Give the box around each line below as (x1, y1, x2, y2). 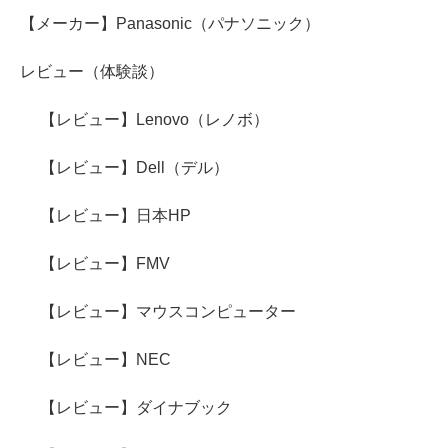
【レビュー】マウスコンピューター (40, 303, 296, 321)
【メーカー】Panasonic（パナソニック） (20, 15, 320, 33)
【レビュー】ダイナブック (40, 399, 232, 417)
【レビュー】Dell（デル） (40, 159, 229, 177)
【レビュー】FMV (40, 255, 170, 273)
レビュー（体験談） (20, 63, 164, 81)
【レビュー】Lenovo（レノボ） (40, 111, 269, 129)
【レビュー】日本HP (40, 207, 191, 225)
